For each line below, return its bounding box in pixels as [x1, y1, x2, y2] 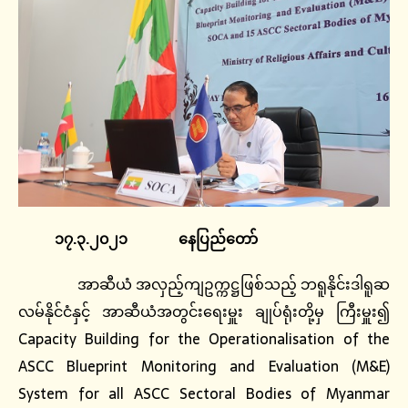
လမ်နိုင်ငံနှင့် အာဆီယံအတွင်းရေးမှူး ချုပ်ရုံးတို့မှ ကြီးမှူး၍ [18, 299, 390, 323]
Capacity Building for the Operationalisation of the [18, 326, 390, 351]
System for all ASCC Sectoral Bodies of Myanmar [18, 381, 390, 405]
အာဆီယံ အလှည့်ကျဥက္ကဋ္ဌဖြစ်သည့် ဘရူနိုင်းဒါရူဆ [73, 271, 390, 296]
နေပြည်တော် [131, 226, 258, 250]
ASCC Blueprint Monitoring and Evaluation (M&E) [18, 353, 390, 378]
